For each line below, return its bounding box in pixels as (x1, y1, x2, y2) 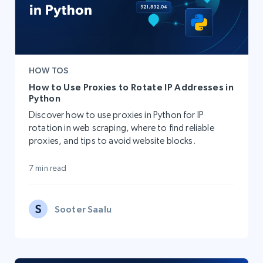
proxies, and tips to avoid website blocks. (29, 135, 195, 147)
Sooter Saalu (55, 204, 112, 215)
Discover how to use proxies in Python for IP (29, 109, 204, 121)
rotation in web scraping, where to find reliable (29, 122, 214, 134)
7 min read (29, 163, 67, 173)
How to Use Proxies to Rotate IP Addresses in (29, 82, 234, 93)
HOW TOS (29, 66, 68, 76)
